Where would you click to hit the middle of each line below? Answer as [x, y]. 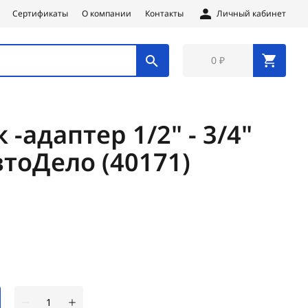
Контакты [164, 13]
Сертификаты [40, 13]
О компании [107, 13]
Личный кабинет [251, 13]
